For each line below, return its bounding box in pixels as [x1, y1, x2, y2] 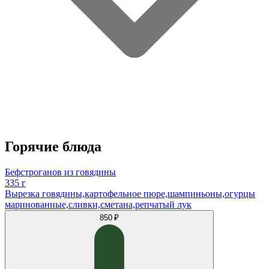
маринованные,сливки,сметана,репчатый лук [5, 199, 192, 210]
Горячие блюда [5, 138, 101, 154]
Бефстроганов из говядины [5, 166, 116, 177]
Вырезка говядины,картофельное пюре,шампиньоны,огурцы [5, 188, 255, 199]
